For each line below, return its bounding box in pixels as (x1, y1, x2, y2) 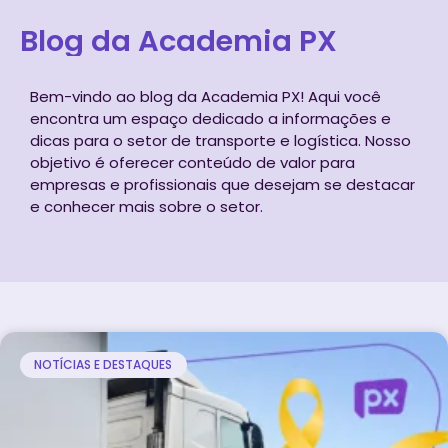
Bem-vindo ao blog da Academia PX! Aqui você (30, 85, 381, 107)
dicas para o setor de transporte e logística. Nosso (30, 129, 411, 151)
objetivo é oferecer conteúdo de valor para (30, 151, 355, 173)
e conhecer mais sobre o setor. (30, 195, 263, 217)
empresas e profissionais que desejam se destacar (30, 173, 415, 195)
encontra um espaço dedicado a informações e (30, 107, 391, 129)
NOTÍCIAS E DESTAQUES (34, 356, 173, 374)
